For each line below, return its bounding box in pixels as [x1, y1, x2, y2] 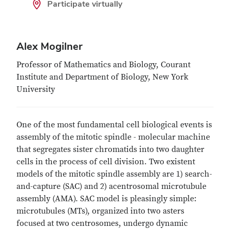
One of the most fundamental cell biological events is [16, 120, 212, 130]
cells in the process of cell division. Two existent [16, 157, 195, 167]
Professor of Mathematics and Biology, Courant [16, 60, 190, 70]
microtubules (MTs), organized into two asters [16, 206, 184, 216]
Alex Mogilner [16, 40, 83, 53]
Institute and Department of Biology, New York [16, 72, 188, 82]
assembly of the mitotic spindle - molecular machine [16, 132, 210, 142]
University [16, 84, 55, 94]
